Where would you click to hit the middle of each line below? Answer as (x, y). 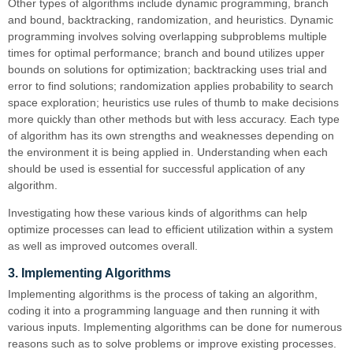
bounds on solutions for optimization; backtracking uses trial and (167, 69)
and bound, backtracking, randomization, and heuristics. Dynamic (171, 19)
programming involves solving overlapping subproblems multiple (167, 36)
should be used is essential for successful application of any (156, 168)
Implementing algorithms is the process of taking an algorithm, (163, 294)
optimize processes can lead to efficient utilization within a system (171, 229)
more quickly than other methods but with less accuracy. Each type (174, 119)
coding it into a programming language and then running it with (164, 310)
